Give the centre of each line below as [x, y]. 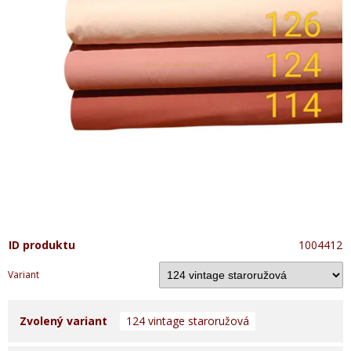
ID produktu [42, 245]
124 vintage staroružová [188, 321]
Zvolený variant [63, 321]
